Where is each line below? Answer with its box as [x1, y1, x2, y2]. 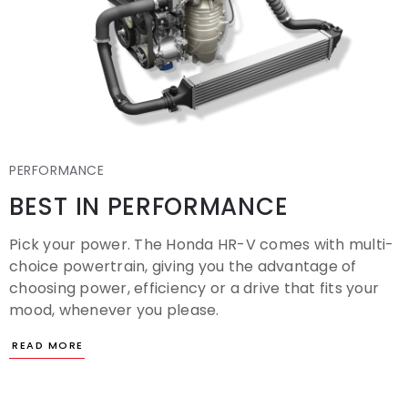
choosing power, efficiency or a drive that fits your [9, 278, 379, 300]
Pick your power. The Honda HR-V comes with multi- [9, 234, 394, 256]
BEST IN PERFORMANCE [9, 190, 289, 224]
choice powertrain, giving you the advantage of [9, 256, 357, 278]
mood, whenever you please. [9, 300, 219, 321]
